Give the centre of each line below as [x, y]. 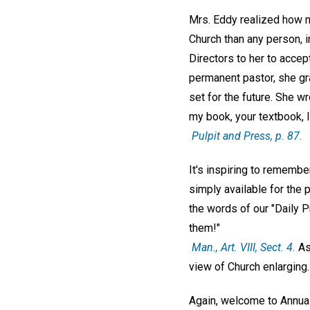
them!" [204, 228]
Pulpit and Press [231, 136]
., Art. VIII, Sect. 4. [254, 247]
